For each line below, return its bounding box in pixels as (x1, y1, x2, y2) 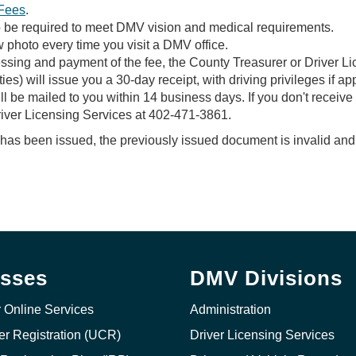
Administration (190, 303, 271, 316)
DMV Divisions (190, 267, 342, 289)
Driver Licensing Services (190, 328, 335, 342)
